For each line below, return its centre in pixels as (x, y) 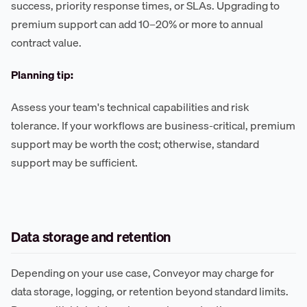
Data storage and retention (91, 237)
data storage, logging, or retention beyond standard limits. (150, 292)
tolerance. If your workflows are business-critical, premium (153, 126)
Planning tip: (42, 75)
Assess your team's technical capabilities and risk (130, 107)
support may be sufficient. (74, 163)
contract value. (46, 43)
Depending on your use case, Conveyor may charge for (143, 273)
